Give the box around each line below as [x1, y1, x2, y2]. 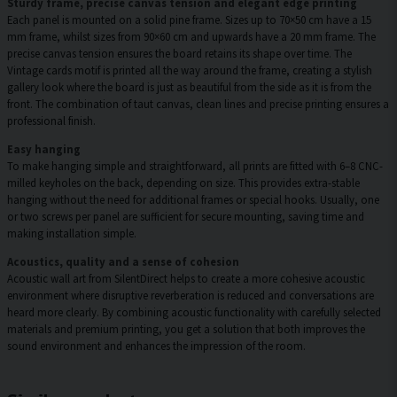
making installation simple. [7, 226, 136, 241]
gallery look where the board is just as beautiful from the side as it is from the [7, 80, 371, 95]
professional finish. [7, 113, 96, 128]
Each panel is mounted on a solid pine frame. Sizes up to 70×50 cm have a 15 [7, 12, 371, 27]
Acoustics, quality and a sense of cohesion [7, 254, 239, 269]
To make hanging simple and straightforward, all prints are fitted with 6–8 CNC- [7, 159, 383, 174]
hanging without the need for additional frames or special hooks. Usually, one [7, 192, 379, 207]
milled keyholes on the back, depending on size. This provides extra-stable [7, 175, 360, 191]
